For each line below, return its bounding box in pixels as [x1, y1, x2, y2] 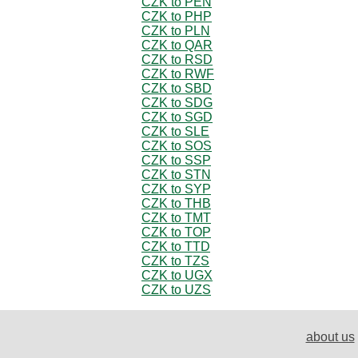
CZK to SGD [141, 109, 213, 124]
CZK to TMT [141, 210, 211, 225]
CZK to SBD [141, 81, 212, 95]
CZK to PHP [141, 9, 212, 23]
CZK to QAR [141, 38, 213, 52]
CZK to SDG [141, 95, 213, 109]
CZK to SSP [141, 153, 211, 167]
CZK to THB [141, 196, 211, 210]
